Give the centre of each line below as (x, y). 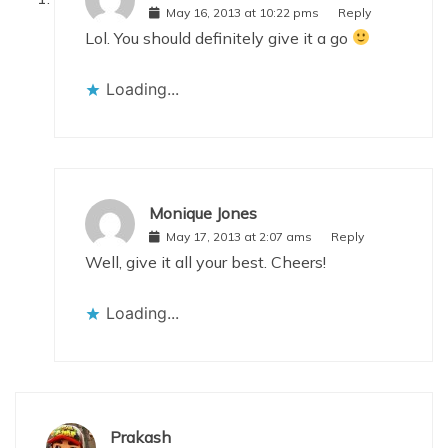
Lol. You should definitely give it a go (218, 37)
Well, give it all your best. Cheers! (205, 261)
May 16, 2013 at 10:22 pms (242, 13)
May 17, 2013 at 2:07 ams (239, 237)
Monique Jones (203, 213)
